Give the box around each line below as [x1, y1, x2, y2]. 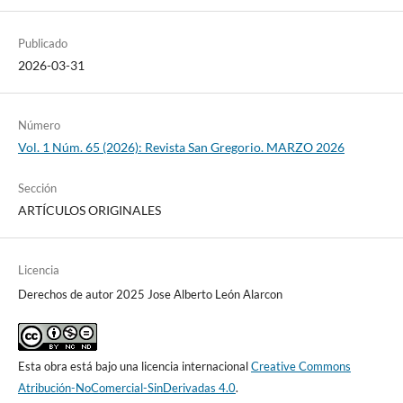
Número [17, 118, 60, 133]
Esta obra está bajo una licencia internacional [17, 359, 251, 374]
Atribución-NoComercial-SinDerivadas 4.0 [17, 381, 236, 396]
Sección [17, 181, 57, 196]
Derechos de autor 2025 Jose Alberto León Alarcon [17, 287, 282, 302]
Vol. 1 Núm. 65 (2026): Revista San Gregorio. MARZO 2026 [17, 139, 345, 156]
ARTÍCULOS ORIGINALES [17, 202, 161, 219]
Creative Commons [250, 359, 351, 374]
